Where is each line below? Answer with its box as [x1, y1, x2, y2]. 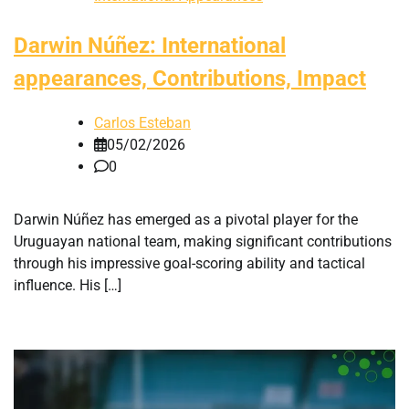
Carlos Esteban [94, 114, 191, 132]
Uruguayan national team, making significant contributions [14, 233, 392, 251]
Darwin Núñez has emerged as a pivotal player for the [14, 211, 358, 229]
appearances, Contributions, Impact [14, 65, 366, 91]
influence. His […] [14, 277, 121, 295]
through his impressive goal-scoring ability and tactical [14, 255, 365, 273]
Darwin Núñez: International [14, 32, 286, 58]
